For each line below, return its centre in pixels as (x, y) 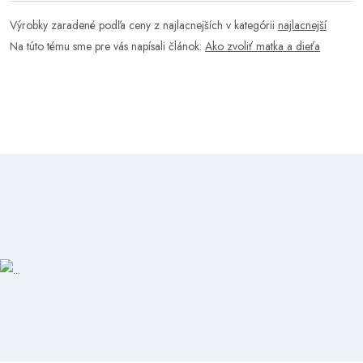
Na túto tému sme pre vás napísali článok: (107, 46)
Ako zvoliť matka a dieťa (263, 46)
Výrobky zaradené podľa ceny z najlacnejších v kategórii (144, 25)
